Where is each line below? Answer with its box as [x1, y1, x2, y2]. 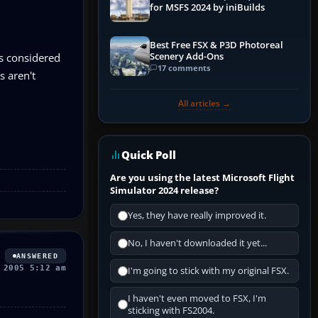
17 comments [158, 62, 210, 73]
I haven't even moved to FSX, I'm [128, 292, 266, 305]
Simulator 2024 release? [110, 184, 219, 197]
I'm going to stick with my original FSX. [128, 265, 289, 278]
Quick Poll [121, 148, 176, 163]
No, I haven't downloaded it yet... [128, 237, 267, 250]
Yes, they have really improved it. [128, 209, 266, 222]
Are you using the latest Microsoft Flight [110, 171, 295, 185]
